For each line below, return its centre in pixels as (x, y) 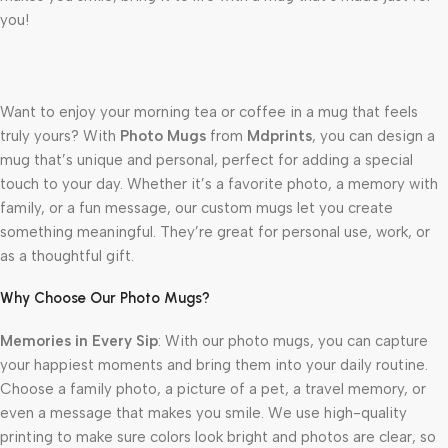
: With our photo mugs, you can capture (293, 340)
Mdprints (279, 135)
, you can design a (373, 135)
